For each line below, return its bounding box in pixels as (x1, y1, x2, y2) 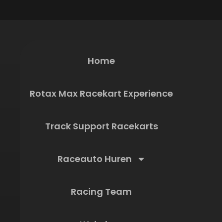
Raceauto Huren (57, 153, 132, 165)
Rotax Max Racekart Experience (30, 87, 173, 100)
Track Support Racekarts (45, 120, 158, 132)
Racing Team (71, 185, 132, 198)
